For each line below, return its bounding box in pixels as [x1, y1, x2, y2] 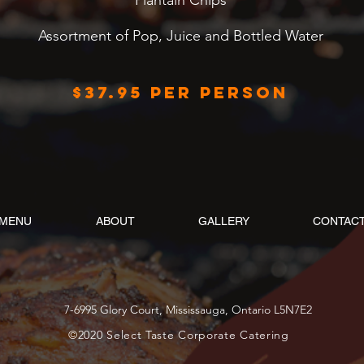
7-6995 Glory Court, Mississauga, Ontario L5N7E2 [63, 302, 312, 317]
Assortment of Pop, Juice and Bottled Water [37, 27, 323, 45]
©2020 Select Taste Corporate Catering [68, 327, 289, 342]
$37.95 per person [72, 82, 288, 102]
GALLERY [197, 214, 249, 227]
